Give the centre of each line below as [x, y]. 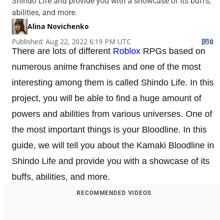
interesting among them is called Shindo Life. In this [113, 82]
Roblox [127, 51]
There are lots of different [62, 51]
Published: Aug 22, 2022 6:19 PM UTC [71, 41]
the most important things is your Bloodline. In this [109, 129]
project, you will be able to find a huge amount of [107, 98]
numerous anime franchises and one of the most [106, 67]
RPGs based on [173, 51]
